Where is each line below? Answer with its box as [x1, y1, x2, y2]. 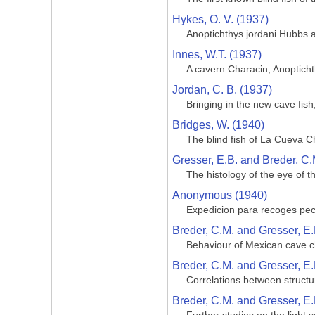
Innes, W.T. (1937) [172, 49, 262, 60]
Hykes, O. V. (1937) [172, 13, 269, 25]
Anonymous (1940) [172, 189, 267, 201]
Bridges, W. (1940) [172, 119, 264, 131]
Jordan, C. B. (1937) [172, 84, 272, 96]
